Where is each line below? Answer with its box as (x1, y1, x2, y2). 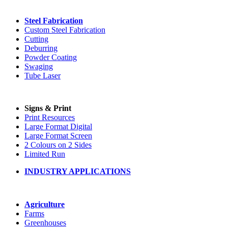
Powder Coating (24, 53, 77, 62)
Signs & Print (24, 104, 71, 113)
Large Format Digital (24, 122, 92, 131)
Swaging (24, 62, 53, 71)
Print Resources (24, 113, 75, 122)
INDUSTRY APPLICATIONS (24, 167, 131, 176)
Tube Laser (24, 71, 61, 80)
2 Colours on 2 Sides (24, 140, 92, 150)
